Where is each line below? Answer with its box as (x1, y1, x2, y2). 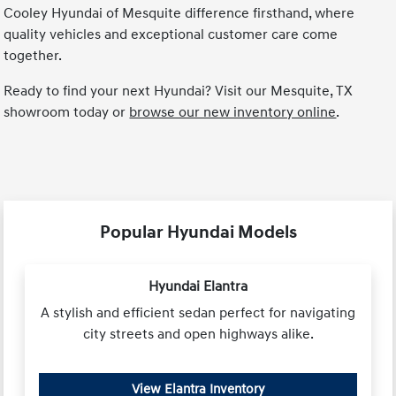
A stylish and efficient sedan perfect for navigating (41, 303, 355, 322)
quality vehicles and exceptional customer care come (4, 25, 339, 43)
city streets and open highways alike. (82, 324, 314, 343)
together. (4, 46, 63, 65)
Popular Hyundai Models (99, 221, 297, 243)
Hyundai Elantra (148, 277, 247, 295)
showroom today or (4, 103, 130, 121)
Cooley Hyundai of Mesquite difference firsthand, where (4, 4, 355, 22)
